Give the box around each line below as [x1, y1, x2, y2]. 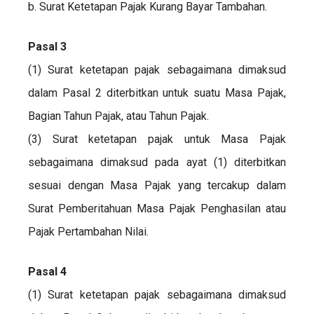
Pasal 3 [28, 39, 67, 53]
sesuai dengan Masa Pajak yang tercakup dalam [28, 178, 286, 192]
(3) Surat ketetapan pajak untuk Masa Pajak [28, 132, 286, 146]
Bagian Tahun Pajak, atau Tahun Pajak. [28, 109, 209, 123]
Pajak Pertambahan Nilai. [28, 224, 149, 238]
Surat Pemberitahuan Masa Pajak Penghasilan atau [28, 201, 286, 215]
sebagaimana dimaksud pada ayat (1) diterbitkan [28, 155, 286, 169]
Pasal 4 [28, 264, 67, 278]
